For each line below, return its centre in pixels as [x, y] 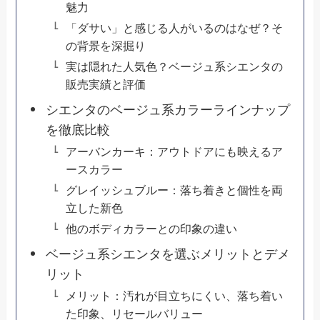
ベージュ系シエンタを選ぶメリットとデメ [167, 255]
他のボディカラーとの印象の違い [151, 229]
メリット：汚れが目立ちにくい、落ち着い [174, 296]
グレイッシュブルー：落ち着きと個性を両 [174, 190]
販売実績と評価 [105, 85]
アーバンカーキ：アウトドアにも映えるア [174, 151]
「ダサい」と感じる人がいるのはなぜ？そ [174, 27]
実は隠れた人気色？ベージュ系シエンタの [174, 67]
